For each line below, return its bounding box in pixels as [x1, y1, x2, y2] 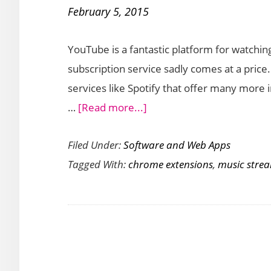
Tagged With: [68, 157, 128, 171]
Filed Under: [68, 138, 123, 152]
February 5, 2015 [68, 4, 149, 19]
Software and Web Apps [123, 138, 230, 152]
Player [146, 49, 176, 63]
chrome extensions [128, 157, 213, 171]
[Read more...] [78, 100, 147, 114]
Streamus [146, 216, 192, 230]
